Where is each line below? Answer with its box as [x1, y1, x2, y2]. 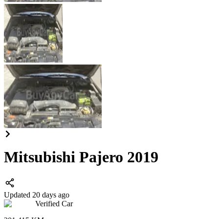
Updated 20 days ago [4, 190, 69, 199]
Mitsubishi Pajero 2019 [4, 148, 158, 166]
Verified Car [35, 199, 73, 208]
